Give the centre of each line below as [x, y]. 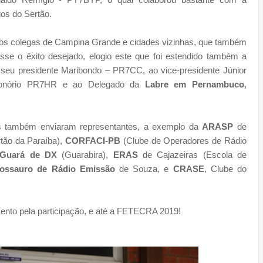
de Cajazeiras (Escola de [192, 154]
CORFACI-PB [93, 140]
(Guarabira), [85, 154]
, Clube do [225, 168]
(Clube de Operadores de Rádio [184, 140]
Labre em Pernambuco [195, 84]
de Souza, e [144, 168]
